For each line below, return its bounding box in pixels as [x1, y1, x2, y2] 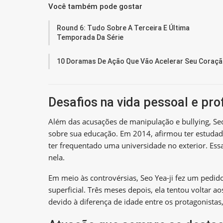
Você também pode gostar [48, 1, 142, 11]
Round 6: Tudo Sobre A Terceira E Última [57, 23, 190, 32]
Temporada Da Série [57, 33, 123, 41]
